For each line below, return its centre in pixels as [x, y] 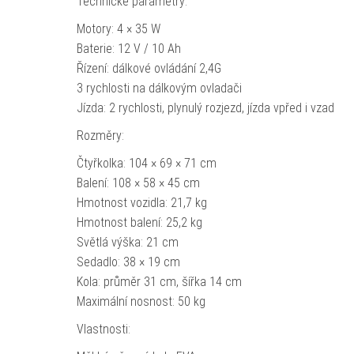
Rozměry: [100, 136]
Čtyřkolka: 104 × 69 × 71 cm [146, 163]
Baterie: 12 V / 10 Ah [128, 49]
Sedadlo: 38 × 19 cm [128, 262]
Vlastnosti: [103, 329]
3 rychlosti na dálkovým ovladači [159, 88]
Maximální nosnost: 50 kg [141, 301]
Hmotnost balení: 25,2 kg [139, 222]
